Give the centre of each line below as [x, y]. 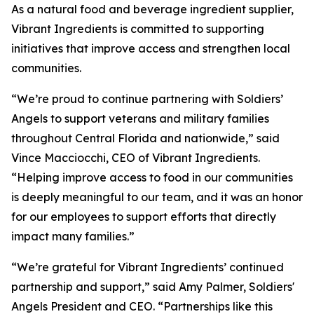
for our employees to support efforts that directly [144, 217]
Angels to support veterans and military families [140, 118]
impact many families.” [73, 236]
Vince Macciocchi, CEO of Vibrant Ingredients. [136, 158]
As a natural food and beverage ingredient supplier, [152, 9]
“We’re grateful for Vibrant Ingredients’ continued [148, 267]
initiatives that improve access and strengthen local [151, 48]
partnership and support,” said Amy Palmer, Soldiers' [153, 287]
